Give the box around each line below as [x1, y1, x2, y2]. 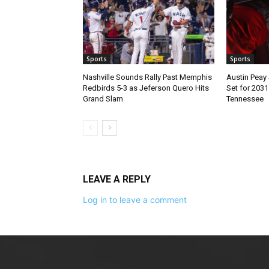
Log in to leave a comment [83, 194, 187, 205]
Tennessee [226, 94, 264, 103]
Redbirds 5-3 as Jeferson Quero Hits [83, 83, 209, 92]
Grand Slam [83, 94, 123, 103]
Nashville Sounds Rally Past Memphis [83, 72, 212, 82]
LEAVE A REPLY [83, 173, 151, 185]
